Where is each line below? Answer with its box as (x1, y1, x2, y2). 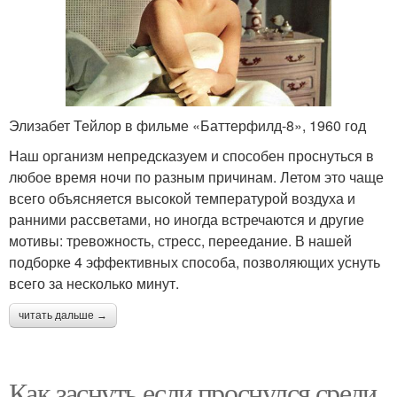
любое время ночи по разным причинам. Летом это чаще (9, 166, 384, 187)
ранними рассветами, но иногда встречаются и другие (9, 208, 364, 230)
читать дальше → (19, 308, 107, 322)
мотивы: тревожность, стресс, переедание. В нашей (9, 230, 352, 251)
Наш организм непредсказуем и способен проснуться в (9, 144, 374, 166)
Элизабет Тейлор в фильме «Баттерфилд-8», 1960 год (9, 114, 366, 136)
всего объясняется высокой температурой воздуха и (9, 187, 355, 208)
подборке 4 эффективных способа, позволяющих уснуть (9, 251, 380, 272)
